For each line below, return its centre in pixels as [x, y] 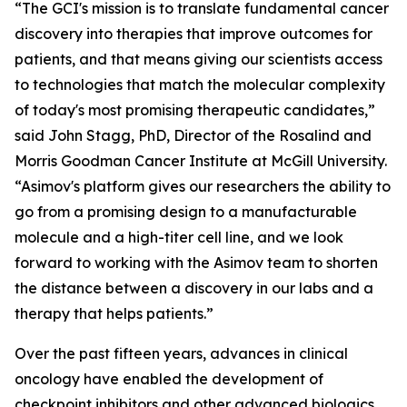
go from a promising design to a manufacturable [186, 212]
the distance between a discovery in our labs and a [194, 288]
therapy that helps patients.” [114, 313]
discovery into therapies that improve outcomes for [194, 34]
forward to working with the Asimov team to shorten [196, 263]
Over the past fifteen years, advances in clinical [181, 353]
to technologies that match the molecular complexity [200, 84]
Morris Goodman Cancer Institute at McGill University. [201, 161]
